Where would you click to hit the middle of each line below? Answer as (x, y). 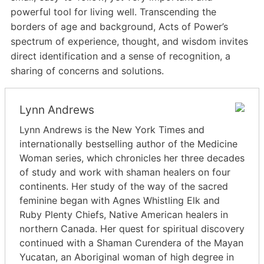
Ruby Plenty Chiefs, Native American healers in (124, 215)
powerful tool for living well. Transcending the (113, 12)
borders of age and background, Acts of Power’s (119, 27)
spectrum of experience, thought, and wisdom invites (129, 42)
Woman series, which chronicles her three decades (132, 158)
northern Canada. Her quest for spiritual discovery (132, 229)
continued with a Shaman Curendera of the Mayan (131, 243)
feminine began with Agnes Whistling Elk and (120, 201)
